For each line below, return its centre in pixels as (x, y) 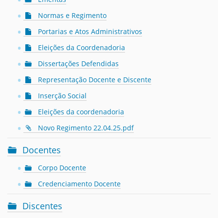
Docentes (42, 150)
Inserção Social (62, 96)
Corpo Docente (62, 168)
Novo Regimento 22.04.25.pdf (86, 128)
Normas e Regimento (72, 15)
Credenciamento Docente (79, 184)
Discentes (42, 206)
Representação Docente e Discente (95, 80)
